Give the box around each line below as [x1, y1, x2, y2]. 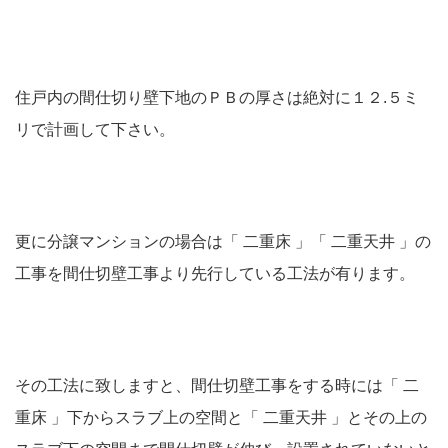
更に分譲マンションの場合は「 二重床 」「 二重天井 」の [15, 233, 431, 251]
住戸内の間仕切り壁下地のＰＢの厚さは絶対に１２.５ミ [15, 89, 419, 107]
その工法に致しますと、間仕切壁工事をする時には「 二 [15, 377, 419, 395]
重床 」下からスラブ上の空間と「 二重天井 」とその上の [15, 409, 427, 427]
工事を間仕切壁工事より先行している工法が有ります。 [15, 265, 415, 283]
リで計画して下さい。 [15, 121, 175, 139]
